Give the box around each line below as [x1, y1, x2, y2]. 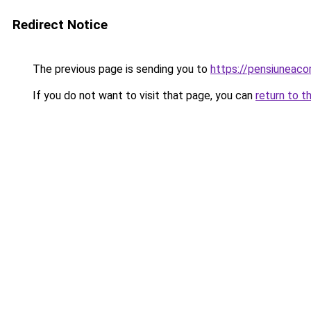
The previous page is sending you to [30, 62, 210, 76]
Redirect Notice [12, 17, 108, 33]
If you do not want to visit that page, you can [30, 89, 255, 102]
